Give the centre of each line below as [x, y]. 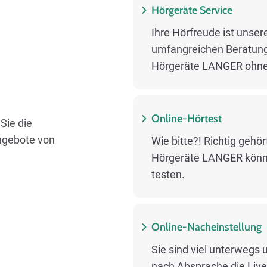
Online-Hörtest [187, 118]
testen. [168, 174]
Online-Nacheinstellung [207, 227]
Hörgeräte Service [192, 10]
